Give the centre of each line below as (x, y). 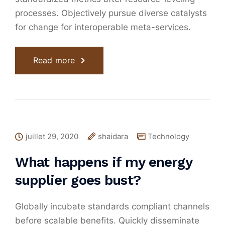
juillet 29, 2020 (52, 137)
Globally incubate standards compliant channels (112, 207)
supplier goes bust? (78, 180)
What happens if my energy (103, 162)
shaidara (113, 137)
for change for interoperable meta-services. (103, 27)
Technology (168, 137)
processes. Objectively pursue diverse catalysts (111, 13)
